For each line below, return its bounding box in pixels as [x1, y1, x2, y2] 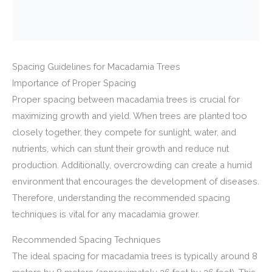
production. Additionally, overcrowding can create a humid [12, 159, 252, 170]
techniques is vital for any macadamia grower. [12, 208, 200, 219]
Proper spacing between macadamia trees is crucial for [12, 93, 240, 104]
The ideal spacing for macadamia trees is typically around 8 [12, 250, 257, 261]
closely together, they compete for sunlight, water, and [12, 126, 236, 137]
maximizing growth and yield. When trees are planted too [12, 110, 247, 121]
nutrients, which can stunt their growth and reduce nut [12, 143, 229, 154]
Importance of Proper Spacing [12, 77, 136, 88]
